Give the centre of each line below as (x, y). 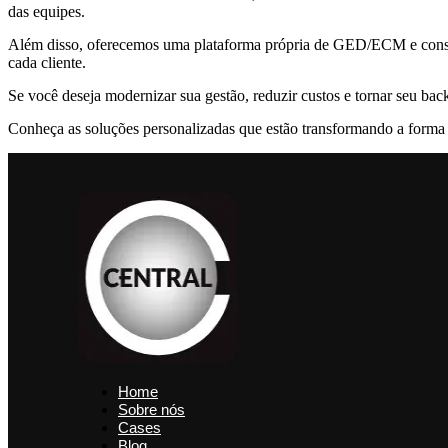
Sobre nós (151, 410)
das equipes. (48, 12)
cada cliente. (47, 63)
